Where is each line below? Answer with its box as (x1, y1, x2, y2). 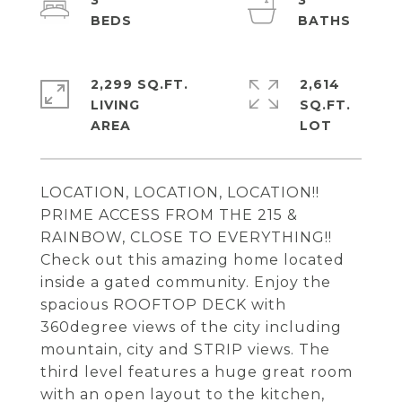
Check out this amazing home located (40, 251, 345, 268)
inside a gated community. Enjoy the (40, 274, 331, 291)
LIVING (91, 97, 140, 113)
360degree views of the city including (40, 319, 342, 336)
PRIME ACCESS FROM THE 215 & (40, 206, 298, 223)
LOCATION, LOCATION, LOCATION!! (40, 184, 319, 201)
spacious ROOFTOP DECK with (40, 296, 286, 313)
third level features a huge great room (40, 363, 353, 380)
